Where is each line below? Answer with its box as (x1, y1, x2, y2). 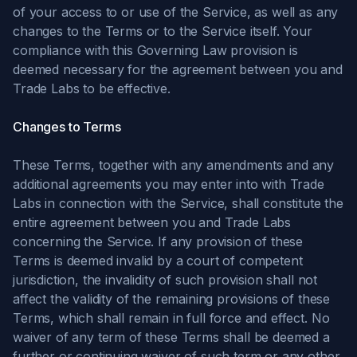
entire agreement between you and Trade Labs (13, 214, 292, 230)
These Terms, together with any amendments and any (13, 157, 335, 173)
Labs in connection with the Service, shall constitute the (13, 195, 343, 211)
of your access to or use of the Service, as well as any (13, 4, 339, 20)
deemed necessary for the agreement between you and (13, 61, 343, 77)
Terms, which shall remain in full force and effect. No (13, 310, 330, 326)
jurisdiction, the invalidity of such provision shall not (13, 272, 318, 288)
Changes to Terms (13, 119, 121, 135)
